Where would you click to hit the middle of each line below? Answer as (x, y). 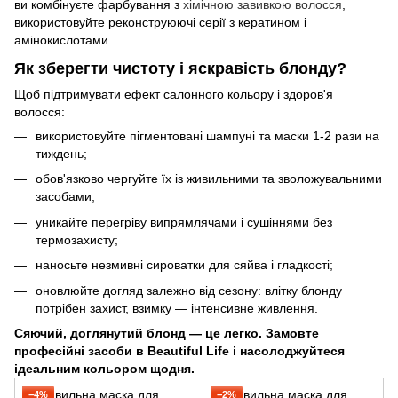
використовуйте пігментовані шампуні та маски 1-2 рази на (207, 136)
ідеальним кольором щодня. (104, 368)
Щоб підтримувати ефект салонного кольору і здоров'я (174, 94)
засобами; (65, 197)
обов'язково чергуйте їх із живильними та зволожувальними (209, 179)
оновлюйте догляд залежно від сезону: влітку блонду (189, 290)
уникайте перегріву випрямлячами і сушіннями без (184, 222)
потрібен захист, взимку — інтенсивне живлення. (177, 308)
